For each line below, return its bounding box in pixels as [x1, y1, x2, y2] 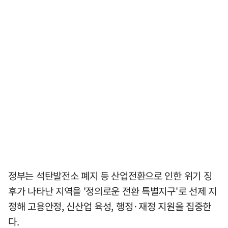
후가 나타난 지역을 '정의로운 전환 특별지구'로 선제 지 [8, 184, 217, 198]
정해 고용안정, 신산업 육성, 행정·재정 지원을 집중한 [8, 199, 212, 214]
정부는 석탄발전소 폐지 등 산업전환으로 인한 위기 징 [8, 168, 212, 183]
